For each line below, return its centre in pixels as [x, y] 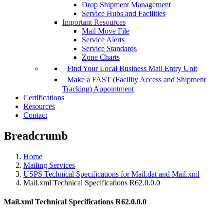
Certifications [44, 98]
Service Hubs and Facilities [124, 14]
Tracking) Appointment [98, 89]
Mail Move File [106, 31]
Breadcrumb [36, 136]
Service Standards [109, 49]
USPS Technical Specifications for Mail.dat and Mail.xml [111, 174]
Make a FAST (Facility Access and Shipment [136, 80]
